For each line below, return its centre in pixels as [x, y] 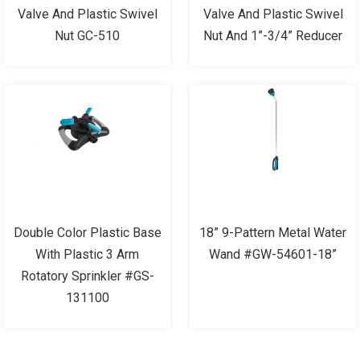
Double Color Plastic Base [87, 232]
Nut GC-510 [87, 35]
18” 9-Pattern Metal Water [273, 232]
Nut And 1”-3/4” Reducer [273, 35]
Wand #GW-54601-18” [273, 254]
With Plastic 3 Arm [87, 254]
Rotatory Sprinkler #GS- [87, 276]
